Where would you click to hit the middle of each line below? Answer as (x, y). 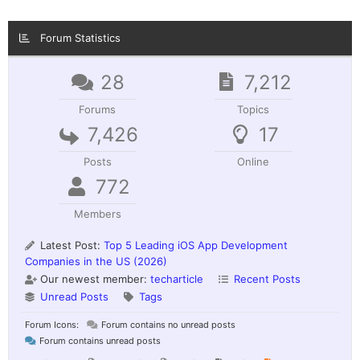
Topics (254, 109)
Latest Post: (70, 245)
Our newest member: (94, 278)
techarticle (177, 278)
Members (97, 213)
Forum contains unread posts (99, 340)
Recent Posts (267, 278)
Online (254, 161)
